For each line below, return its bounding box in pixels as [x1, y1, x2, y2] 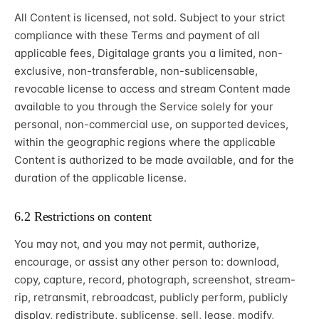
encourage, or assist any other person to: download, [14, 255, 279, 269]
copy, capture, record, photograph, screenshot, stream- [14, 273, 296, 287]
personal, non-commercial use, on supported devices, [14, 117, 288, 132]
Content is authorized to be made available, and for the [14, 153, 294, 167]
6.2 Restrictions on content [14, 209, 152, 224]
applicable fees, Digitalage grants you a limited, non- [14, 46, 283, 61]
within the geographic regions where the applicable [14, 135, 276, 150]
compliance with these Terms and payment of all [14, 28, 260, 43]
